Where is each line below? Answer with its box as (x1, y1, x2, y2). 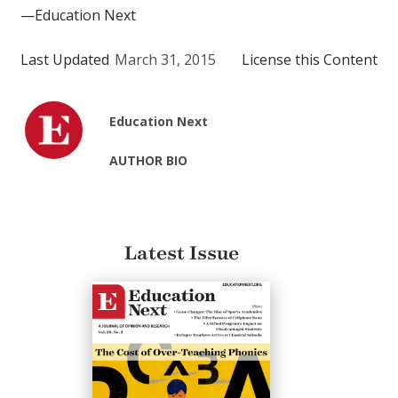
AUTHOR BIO (109, 152, 188, 170)
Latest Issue (123, 242, 239, 266)
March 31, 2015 (115, 50, 216, 70)
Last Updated (20, 50, 109, 70)
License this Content (242, 50, 378, 70)
